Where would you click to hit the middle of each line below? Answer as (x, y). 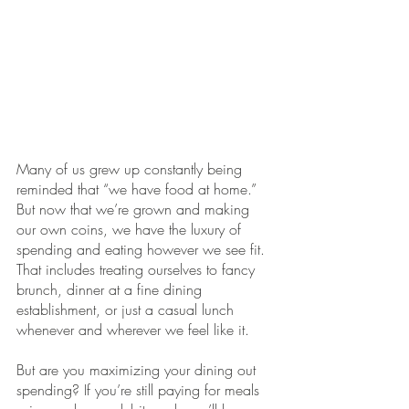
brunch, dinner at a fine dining (111, 290)
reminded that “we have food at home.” (139, 189)
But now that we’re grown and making (135, 210)
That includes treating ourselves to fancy (138, 270)
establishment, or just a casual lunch (127, 310)
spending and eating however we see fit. (143, 250)
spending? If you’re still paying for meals (140, 390)
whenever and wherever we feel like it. (135, 330)
